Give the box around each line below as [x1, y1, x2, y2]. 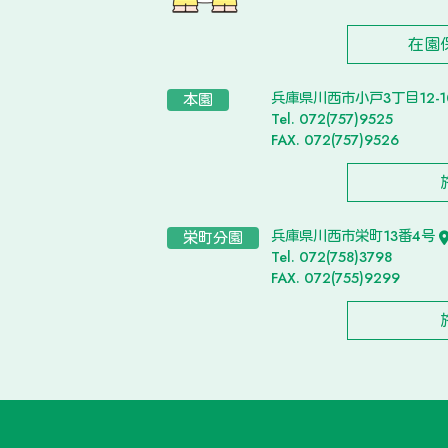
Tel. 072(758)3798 [271, 247, 392, 268]
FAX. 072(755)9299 [271, 268, 400, 289]
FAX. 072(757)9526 [271, 130, 399, 151]
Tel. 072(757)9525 [271, 109, 393, 130]
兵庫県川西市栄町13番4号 [271, 226, 439, 247]
